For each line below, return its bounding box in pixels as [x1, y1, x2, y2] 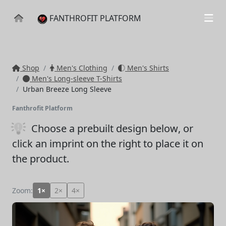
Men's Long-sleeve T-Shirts [30, 74, 122, 83]
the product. [12, 152, 69, 165]
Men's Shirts [125, 63, 169, 73]
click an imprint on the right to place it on [12, 137, 203, 150]
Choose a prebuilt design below [31, 122, 178, 135]
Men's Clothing [54, 63, 107, 73]
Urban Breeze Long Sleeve [23, 84, 111, 94]
